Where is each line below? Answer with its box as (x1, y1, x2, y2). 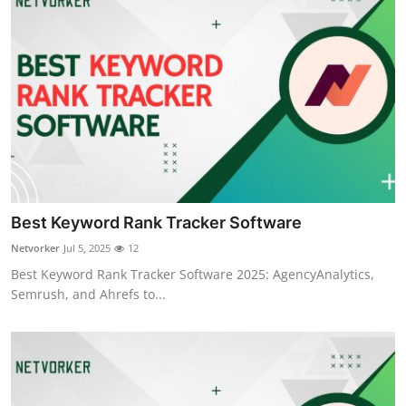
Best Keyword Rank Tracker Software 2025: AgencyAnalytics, (11, 265, 374, 283)
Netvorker (11, 240, 60, 255)
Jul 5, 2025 (63, 240, 111, 255)
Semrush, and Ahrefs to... (11, 285, 166, 303)
